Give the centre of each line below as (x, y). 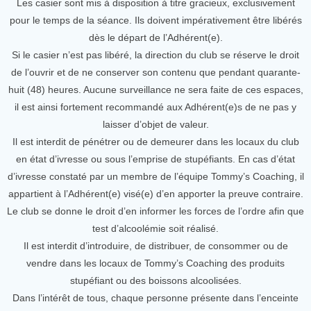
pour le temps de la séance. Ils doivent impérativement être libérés (155, 20)
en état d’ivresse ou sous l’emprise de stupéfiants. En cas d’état (155, 159)
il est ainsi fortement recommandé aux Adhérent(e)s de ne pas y (155, 107)
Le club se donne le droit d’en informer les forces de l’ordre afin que (155, 211)
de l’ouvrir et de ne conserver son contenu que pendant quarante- (155, 72)
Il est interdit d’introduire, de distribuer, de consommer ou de (155, 246)
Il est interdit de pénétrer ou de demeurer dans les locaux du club (155, 142)
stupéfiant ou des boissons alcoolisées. (155, 280)
